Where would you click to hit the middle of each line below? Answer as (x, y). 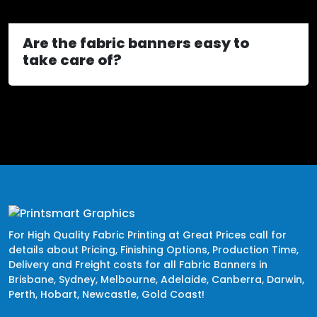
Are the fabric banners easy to (136, 44)
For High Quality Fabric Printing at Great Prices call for (148, 235)
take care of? (72, 60)
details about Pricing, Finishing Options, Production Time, (154, 249)
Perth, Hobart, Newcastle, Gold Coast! (106, 294)
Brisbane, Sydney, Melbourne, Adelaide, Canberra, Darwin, (156, 279)
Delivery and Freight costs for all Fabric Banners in (138, 264)
